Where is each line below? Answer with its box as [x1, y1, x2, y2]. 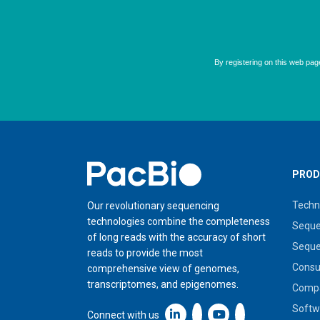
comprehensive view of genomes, [87, 262, 239, 274]
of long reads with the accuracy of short [87, 231, 266, 243]
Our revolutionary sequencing [87, 199, 219, 211]
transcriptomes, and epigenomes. [87, 278, 239, 290]
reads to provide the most [87, 246, 203, 259]
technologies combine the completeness [87, 215, 270, 227]
